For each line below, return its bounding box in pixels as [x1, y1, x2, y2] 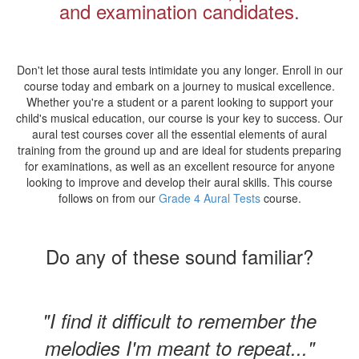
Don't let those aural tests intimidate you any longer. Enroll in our [16, 62, 343, 78]
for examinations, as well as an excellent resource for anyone [24, 158, 335, 174]
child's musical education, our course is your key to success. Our [16, 110, 343, 126]
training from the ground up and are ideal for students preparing [18, 142, 341, 158]
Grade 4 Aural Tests [158, 190, 260, 206]
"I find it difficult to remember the [42, 307, 317, 334]
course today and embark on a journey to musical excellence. [24, 78, 335, 94]
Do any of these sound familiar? [46, 242, 313, 270]
